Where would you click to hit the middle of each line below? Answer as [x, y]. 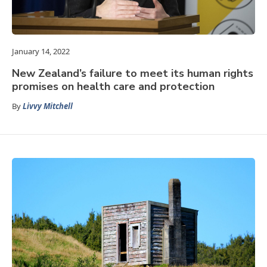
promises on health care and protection [113, 87]
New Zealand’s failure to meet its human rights [133, 74]
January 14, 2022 [41, 52]
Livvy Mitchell [48, 106]
